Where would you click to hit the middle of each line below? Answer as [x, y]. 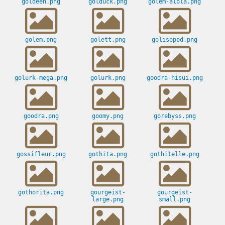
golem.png [41, 40]
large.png [108, 200]
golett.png [108, 40]
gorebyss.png [175, 116]
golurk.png [108, 78]
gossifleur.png [41, 154]
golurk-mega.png [41, 78]
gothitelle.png [175, 154]
